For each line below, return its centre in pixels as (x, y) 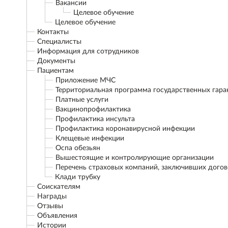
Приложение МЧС (85, 80)
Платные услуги (82, 100)
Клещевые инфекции (90, 138)
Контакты (53, 32)
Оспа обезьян (78, 148)
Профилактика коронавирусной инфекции (125, 129)
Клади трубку (78, 177)
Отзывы (50, 206)
